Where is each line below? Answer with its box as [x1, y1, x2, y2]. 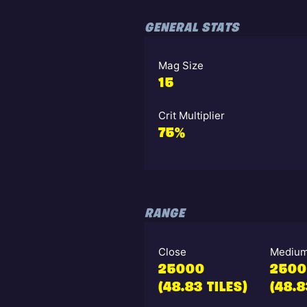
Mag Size [158, 59, 204, 73]
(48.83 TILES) [158, 280, 248, 295]
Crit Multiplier [158, 108, 225, 122]
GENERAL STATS [144, 22, 239, 36]
